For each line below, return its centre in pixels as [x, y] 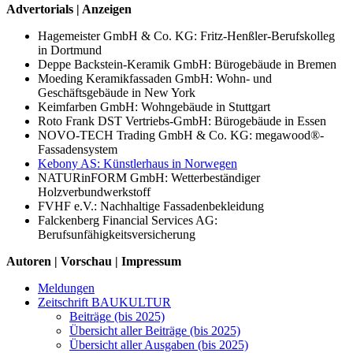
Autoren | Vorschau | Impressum [94, 261]
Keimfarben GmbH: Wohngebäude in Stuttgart [154, 106]
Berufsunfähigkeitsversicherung [117, 234]
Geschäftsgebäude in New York [117, 92]
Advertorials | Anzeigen [69, 9]
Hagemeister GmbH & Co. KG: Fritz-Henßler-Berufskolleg [186, 35]
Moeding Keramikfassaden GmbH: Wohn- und [155, 78]
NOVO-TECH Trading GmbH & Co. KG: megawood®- [181, 135]
